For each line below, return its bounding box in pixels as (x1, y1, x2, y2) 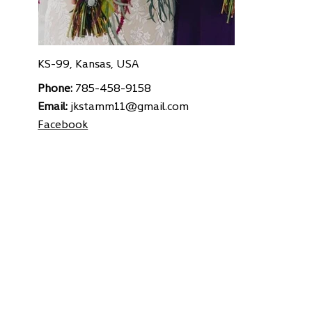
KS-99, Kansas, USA (38, 55, 139, 71)
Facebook (38, 115, 88, 131)
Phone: (38, 79, 76, 95)
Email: (38, 97, 71, 113)
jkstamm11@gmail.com (70, 97, 189, 113)
